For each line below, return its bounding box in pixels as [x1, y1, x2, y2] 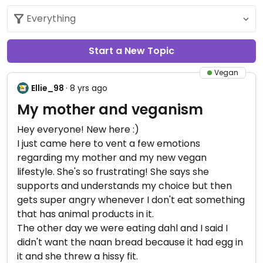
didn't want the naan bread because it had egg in [17, 235, 243, 249]
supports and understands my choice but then [17, 179, 232, 193]
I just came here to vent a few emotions [17, 137, 200, 150]
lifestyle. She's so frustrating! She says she [17, 165, 209, 178]
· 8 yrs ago [66, 82, 107, 94]
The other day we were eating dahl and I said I [17, 221, 228, 235]
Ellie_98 [31, 82, 64, 94]
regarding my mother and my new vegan [17, 151, 207, 164]
